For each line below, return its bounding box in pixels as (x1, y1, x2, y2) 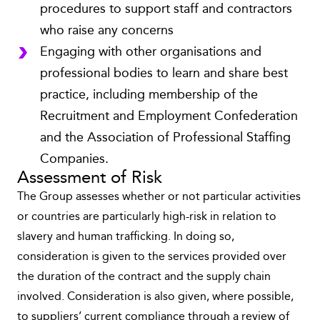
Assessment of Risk (17, 170, 162, 187)
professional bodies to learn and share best (40, 67, 288, 80)
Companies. (40, 153, 109, 166)
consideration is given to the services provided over (17, 251, 286, 263)
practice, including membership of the (40, 89, 258, 101)
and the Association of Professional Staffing (40, 131, 291, 144)
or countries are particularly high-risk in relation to (17, 211, 276, 223)
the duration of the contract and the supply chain (17, 271, 271, 283)
